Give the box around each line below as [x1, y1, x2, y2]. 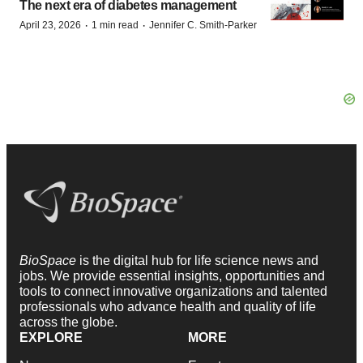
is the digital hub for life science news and [79, 254, 318, 268]
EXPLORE [19, 331, 83, 345]
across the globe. [19, 315, 117, 330]
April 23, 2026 [19, 19, 81, 31]
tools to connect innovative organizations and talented [19, 284, 327, 299]
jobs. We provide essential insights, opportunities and [19, 269, 325, 284]
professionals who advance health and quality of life [19, 300, 316, 314]
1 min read [92, 19, 139, 31]
